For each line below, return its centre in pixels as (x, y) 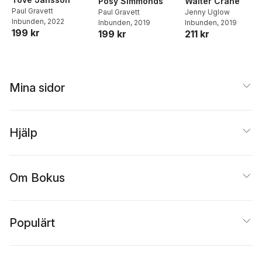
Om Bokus (37, 178)
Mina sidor (37, 88)
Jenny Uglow (207, 12)
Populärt (32, 223)
